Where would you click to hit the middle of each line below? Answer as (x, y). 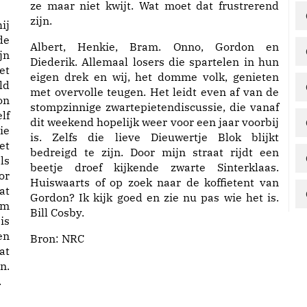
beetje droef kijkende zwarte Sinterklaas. (155, 167)
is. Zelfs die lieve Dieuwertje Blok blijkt (155, 137)
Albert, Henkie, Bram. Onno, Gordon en (155, 47)
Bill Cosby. (57, 212)
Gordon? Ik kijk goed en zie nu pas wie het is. (155, 197)
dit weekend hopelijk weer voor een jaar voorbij (155, 122)
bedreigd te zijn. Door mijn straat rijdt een (155, 152)
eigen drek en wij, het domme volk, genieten (155, 77)
